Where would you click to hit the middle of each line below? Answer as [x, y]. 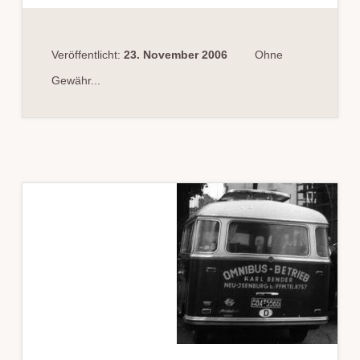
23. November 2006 [175, 54]
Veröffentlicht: [87, 54]
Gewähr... [76, 80]
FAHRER [188, 20]
